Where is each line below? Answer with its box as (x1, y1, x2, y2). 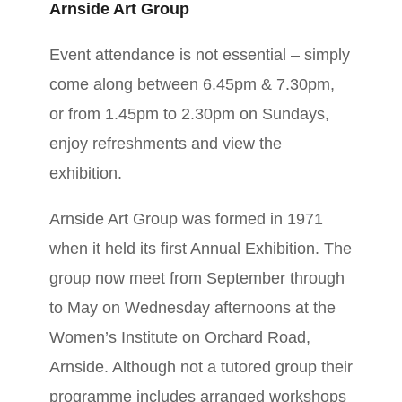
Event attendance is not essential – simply (49, 46, 350, 65)
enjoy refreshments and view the (49, 135, 282, 153)
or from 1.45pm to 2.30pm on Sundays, (49, 105, 329, 124)
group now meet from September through (49, 269, 345, 288)
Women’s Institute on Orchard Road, (49, 328, 310, 347)
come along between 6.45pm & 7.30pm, (49, 75, 335, 94)
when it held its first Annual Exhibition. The (49, 240, 352, 258)
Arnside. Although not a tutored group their (49, 358, 353, 377)
